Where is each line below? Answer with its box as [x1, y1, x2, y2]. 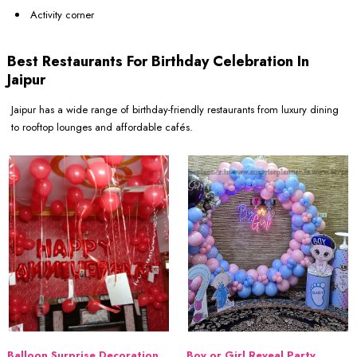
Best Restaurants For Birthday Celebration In [7, 51, 309, 73]
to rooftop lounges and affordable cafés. [11, 120, 193, 135]
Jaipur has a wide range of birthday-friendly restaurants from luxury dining [11, 102, 339, 118]
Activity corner [30, 7, 94, 23]
